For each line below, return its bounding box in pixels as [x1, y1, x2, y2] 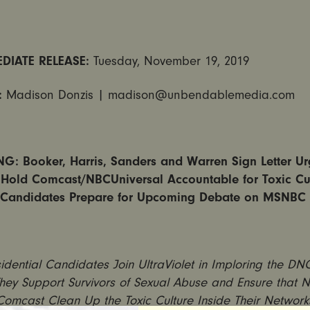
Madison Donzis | [6, 86, 108, 102]
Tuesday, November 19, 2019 [93, 53, 249, 69]
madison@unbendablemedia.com [107, 86, 295, 102]
